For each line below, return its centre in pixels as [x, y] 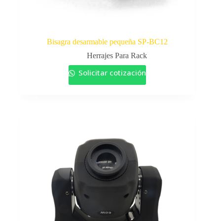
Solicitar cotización [111, 73]
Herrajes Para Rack [117, 56]
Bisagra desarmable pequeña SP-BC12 [107, 42]
